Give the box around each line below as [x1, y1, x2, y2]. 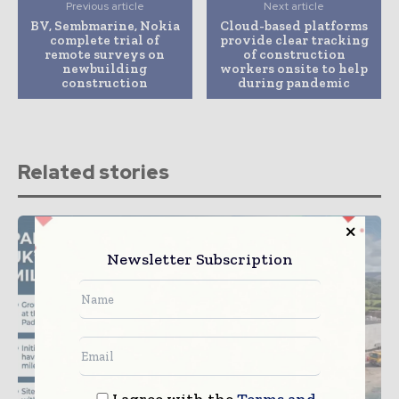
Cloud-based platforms [220, 17, 369, 34]
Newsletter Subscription [106, 249, 293, 270]
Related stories [18, 159, 169, 185]
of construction [242, 45, 346, 62]
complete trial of [50, 31, 160, 48]
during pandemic [238, 74, 351, 91]
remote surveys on [45, 45, 166, 62]
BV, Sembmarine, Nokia [29, 17, 180, 34]
